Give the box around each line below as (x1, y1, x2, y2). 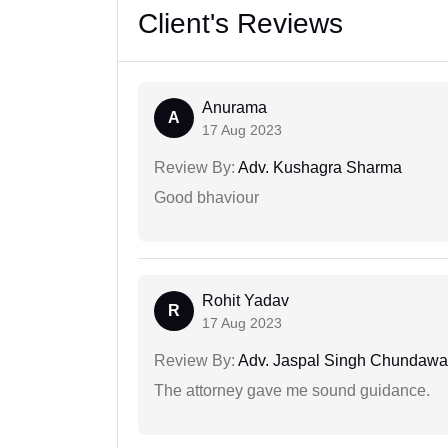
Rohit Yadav (202, 292, 289, 310)
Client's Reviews (138, 8, 343, 40)
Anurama (202, 99, 267, 117)
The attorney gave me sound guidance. (154, 382, 430, 400)
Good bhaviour (154, 189, 259, 207)
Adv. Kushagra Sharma (235, 159, 402, 177)
